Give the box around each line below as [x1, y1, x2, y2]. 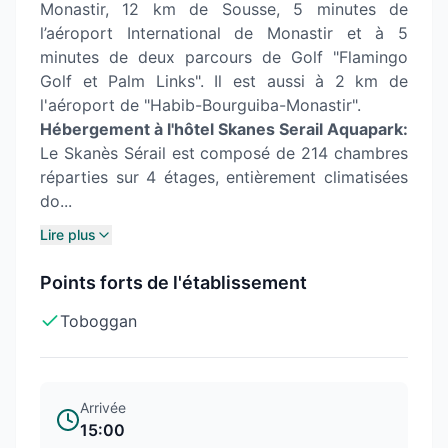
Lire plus [40, 226, 96, 243]
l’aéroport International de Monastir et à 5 [40, 23, 408, 43]
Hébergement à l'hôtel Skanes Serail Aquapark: [40, 119, 408, 139]
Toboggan [60, 311, 137, 331]
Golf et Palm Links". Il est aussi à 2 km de [40, 71, 408, 91]
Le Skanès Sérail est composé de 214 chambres [40, 143, 408, 163]
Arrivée [80, 399, 126, 416]
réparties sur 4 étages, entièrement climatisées [40, 167, 408, 187]
